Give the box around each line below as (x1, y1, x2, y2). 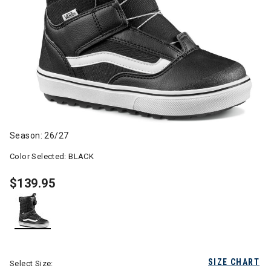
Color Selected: (10, 152, 69, 161)
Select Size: (10, 259, 53, 268)
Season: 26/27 (10, 131, 69, 140)
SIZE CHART (208, 257, 260, 267)
